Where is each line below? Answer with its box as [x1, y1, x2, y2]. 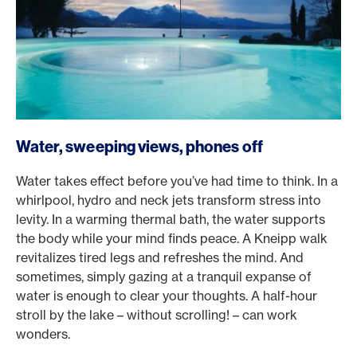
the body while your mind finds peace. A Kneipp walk [16, 230, 328, 246]
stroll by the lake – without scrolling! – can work [16, 307, 297, 323]
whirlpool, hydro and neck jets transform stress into [16, 192, 321, 208]
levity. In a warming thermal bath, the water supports [16, 211, 325, 227]
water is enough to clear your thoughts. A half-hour [16, 288, 317, 304]
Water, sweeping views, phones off [16, 136, 263, 156]
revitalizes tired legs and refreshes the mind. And [16, 249, 304, 265]
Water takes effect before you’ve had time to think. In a [16, 173, 338, 189]
